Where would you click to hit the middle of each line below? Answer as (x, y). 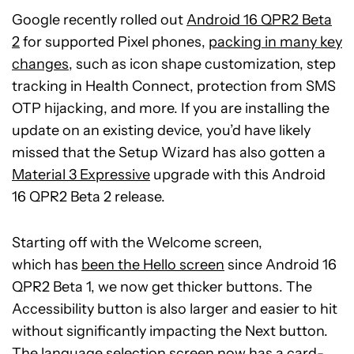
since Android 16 (281, 265)
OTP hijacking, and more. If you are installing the (171, 108)
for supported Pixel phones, (114, 42)
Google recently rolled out (99, 20)
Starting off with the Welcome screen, (137, 243)
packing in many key (275, 42)
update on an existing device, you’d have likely (161, 130)
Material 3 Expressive (81, 175)
